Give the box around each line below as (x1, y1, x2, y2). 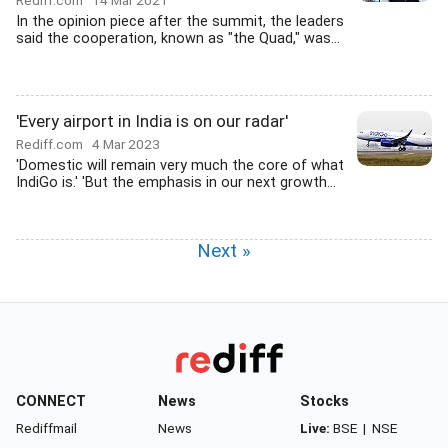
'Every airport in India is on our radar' (16, 111, 288, 131)
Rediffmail (16, 420, 77, 436)
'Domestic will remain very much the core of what (16, 157, 344, 174)
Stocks (300, 393, 349, 410)
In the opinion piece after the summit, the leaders (16, 13, 344, 30)
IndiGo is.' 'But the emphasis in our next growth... (16, 174, 336, 191)
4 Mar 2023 (92, 136, 160, 152)
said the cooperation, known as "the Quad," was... (16, 30, 340, 47)
